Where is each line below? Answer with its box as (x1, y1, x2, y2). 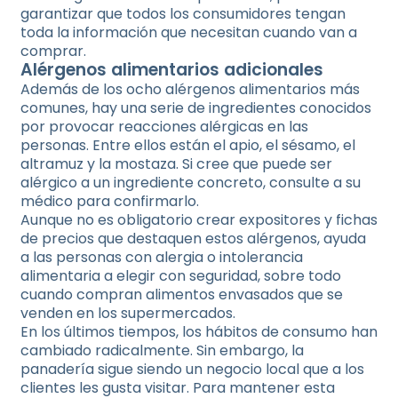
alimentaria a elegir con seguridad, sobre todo (20, 266, 341, 286)
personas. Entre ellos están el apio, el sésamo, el (20, 135, 355, 155)
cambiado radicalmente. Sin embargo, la (20, 340, 304, 361)
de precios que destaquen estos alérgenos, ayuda (20, 228, 366, 249)
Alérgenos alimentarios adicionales (20, 58, 323, 82)
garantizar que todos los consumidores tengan (20, 4, 346, 24)
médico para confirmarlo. (20, 191, 199, 211)
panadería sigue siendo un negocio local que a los (20, 359, 364, 379)
